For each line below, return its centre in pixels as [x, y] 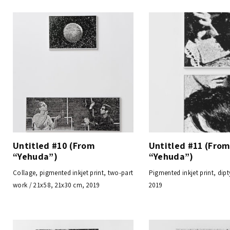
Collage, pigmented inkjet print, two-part [73, 173]
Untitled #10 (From [54, 146]
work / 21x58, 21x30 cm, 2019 [56, 185]
